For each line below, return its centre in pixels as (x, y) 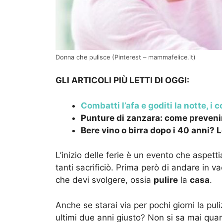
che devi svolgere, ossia (105, 180)
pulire (166, 180)
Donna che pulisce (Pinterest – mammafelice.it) (126, 57)
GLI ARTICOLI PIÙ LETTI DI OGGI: (122, 81)
